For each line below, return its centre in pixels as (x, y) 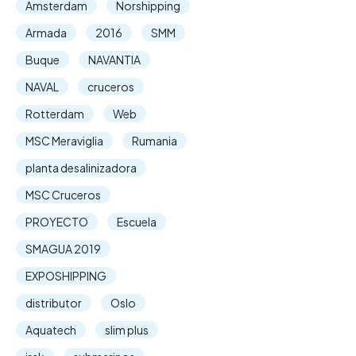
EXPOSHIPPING (66, 276)
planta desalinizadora (81, 168)
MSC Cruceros (63, 195)
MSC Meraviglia (64, 141)
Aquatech (51, 330)
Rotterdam (55, 114)
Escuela (137, 222)
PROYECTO (57, 222)
